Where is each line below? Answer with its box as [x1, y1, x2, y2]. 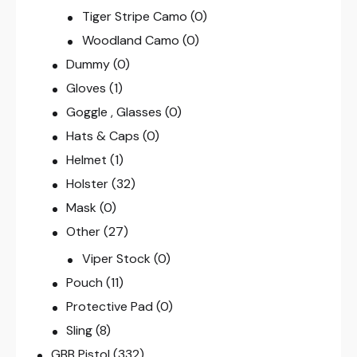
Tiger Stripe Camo [81, 8, 187, 25]
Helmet [66, 151, 108, 169]
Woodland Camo [81, 32, 179, 49]
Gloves [66, 80, 107, 97]
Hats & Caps [66, 127, 140, 145]
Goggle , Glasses [66, 104, 163, 121]
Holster [66, 175, 109, 193]
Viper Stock [81, 250, 151, 268]
